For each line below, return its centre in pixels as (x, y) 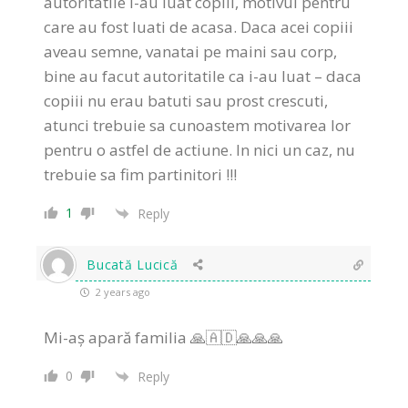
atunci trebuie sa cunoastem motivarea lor (198, 126)
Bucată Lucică (133, 265)
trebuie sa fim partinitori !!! (141, 175)
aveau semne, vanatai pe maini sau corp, (191, 52)
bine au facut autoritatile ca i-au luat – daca (203, 76)
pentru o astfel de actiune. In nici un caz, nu (200, 150)
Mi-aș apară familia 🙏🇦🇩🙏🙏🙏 (164, 338)
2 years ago (122, 292)
